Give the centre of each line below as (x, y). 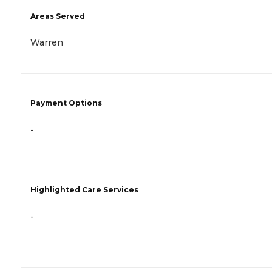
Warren (47, 43)
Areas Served (58, 16)
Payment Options (66, 103)
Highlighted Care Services (84, 190)
